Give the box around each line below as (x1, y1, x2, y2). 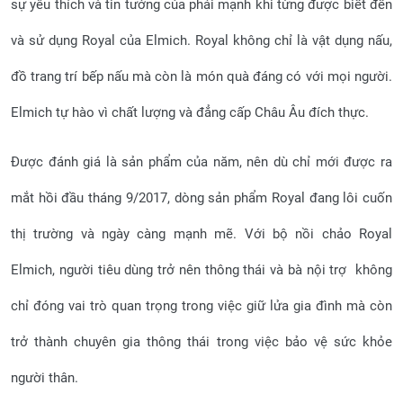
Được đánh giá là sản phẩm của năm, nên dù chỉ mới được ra (11, 154, 392, 170)
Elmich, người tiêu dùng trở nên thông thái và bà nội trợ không (11, 262, 392, 278)
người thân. (11, 370, 78, 386)
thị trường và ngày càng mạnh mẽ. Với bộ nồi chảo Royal (11, 226, 392, 242)
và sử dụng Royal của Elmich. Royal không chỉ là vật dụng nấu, (11, 32, 392, 49)
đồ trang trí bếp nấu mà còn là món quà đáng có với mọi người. (11, 68, 392, 85)
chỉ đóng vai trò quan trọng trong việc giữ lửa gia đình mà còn (11, 298, 392, 314)
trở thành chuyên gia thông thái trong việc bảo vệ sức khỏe (11, 334, 392, 350)
